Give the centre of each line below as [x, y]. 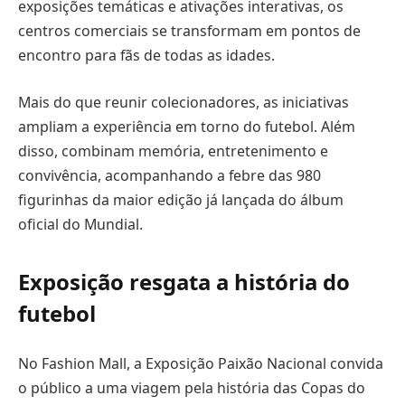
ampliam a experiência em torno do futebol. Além [187, 126]
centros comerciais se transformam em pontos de [189, 31]
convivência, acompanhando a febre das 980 [170, 175]
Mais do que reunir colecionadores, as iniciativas [184, 102]
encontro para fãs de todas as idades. [146, 56]
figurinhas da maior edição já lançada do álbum [181, 199]
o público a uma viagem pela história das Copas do [192, 387]
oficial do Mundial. [80, 224]
